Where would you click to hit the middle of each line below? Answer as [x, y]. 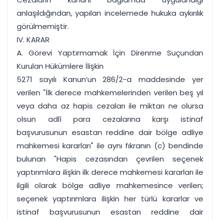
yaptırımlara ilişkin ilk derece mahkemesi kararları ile [110, 172]
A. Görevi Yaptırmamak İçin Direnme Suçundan [110, 53]
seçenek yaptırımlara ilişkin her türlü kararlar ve [110, 199]
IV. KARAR [33, 40]
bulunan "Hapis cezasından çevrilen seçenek [110, 159]
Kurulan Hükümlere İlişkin [60, 66]
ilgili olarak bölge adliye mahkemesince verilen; [110, 185]
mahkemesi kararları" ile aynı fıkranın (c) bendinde [110, 146]
